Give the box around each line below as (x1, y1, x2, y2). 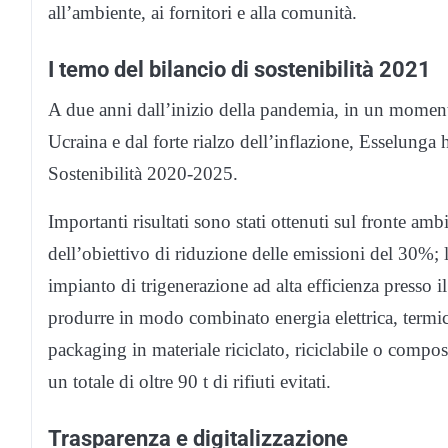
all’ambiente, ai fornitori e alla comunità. (48, 2, 357, 24)
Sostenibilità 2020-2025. (48, 163, 238, 185)
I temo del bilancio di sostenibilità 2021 (48, 56, 431, 83)
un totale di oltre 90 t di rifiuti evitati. (48, 371, 331, 393)
